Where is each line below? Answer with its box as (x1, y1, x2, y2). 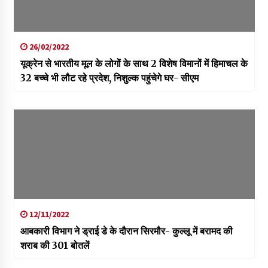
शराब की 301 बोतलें (20, 239, 90, 251)
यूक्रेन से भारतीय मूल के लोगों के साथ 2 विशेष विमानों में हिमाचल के (20, 57, 248, 69)
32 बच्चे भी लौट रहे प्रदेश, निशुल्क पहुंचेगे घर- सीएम (20, 71, 199, 84)
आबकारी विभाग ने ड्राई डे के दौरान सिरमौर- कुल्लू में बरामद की (20, 224, 233, 237)
